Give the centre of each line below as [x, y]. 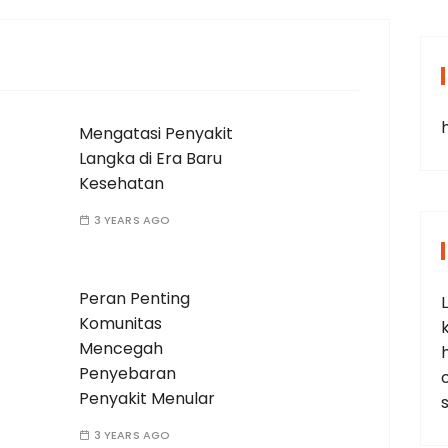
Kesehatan [121, 183]
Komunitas [120, 323]
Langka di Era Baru [150, 158]
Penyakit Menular [146, 398]
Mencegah [120, 348]
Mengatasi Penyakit [155, 133]
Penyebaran [127, 373]
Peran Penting [134, 298]
